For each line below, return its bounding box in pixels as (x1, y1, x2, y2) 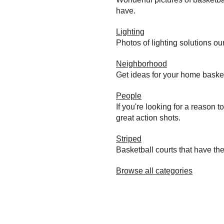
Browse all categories (116, 166, 192, 175)
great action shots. (116, 113, 180, 122)
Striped (116, 134, 141, 143)
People (116, 91, 141, 100)
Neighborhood (116, 59, 167, 68)
